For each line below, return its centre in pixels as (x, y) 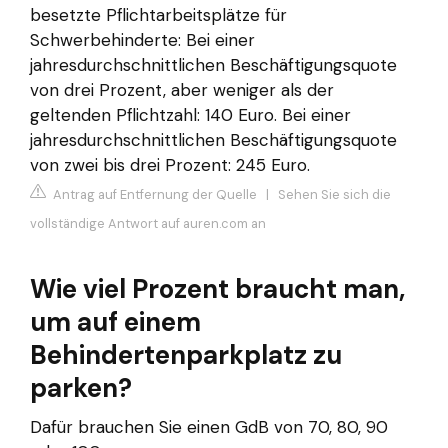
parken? (81, 388)
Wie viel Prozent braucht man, (217, 289)
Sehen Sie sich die (334, 195)
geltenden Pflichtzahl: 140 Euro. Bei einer (190, 114)
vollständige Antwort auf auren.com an (148, 224)
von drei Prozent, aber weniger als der (182, 89)
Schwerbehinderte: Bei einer (142, 39)
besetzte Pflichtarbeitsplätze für (158, 14)
